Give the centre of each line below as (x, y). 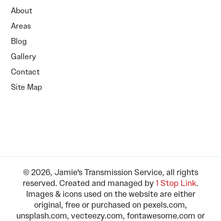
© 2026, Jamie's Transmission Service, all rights (110, 172)
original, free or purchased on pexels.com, (110, 205)
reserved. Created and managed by (89, 183)
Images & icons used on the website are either (110, 194)
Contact (25, 72)
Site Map (27, 87)
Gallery (24, 57)
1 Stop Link (176, 183)
